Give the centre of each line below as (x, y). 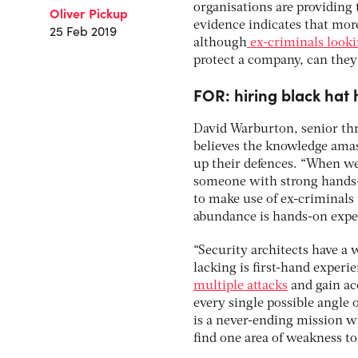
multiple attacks (241, 286)
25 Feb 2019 (83, 31)
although (220, 43)
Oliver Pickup (89, 13)
